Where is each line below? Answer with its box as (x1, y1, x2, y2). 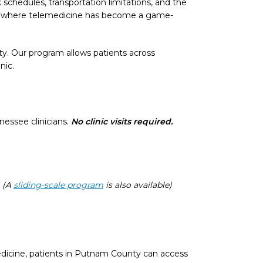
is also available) (103, 180, 172, 190)
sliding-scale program (14, 180, 103, 190)
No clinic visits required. (71, 116, 173, 127)
